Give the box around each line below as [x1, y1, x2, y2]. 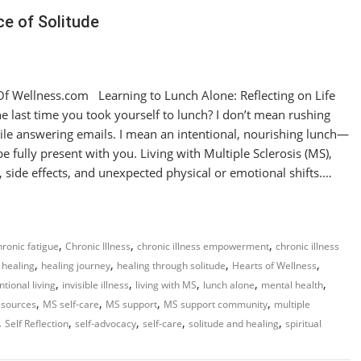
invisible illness [62, 278, 129, 292]
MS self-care [43, 297, 99, 311]
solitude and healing [189, 317, 279, 330]
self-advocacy [75, 317, 136, 330]
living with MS [135, 278, 197, 292]
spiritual [285, 317, 322, 330]
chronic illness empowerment [137, 239, 269, 253]
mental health [261, 278, 323, 292]
